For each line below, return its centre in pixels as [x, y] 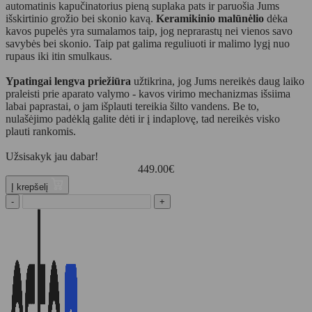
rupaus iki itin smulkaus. [59, 56]
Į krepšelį [31, 187]
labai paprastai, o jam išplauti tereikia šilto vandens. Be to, [132, 107]
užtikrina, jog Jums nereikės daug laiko [218, 81]
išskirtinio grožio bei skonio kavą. [81, 19]
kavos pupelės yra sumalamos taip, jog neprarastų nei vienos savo [149, 31]
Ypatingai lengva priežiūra [68, 81]
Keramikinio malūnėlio [210, 19]
